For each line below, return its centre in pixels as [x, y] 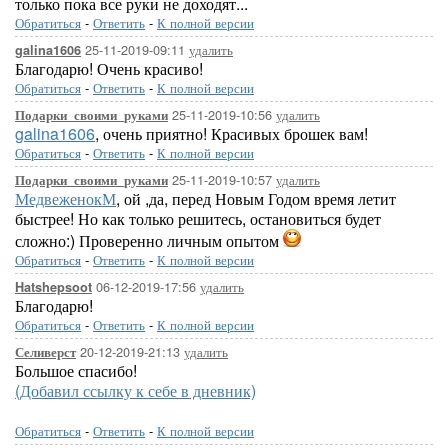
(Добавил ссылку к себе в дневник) [135, 390]
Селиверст [45, 352]
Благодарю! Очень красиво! [109, 68]
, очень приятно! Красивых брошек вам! [231, 133]
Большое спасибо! [76, 370]
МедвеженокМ [65, 198]
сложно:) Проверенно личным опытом [149, 240]
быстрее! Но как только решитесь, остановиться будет [198, 218]
